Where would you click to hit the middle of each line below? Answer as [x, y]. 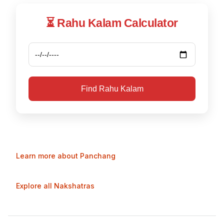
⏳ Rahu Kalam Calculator [112, 23]
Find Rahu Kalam [112, 89]
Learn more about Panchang [66, 156]
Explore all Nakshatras [55, 186]
